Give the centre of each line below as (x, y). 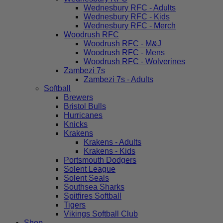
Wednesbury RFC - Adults (130, 8)
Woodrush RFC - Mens (124, 53)
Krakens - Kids (110, 151)
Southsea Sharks (94, 187)
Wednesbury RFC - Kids (127, 17)
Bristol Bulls (85, 106)
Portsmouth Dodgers (100, 160)
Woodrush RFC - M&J (122, 44)
